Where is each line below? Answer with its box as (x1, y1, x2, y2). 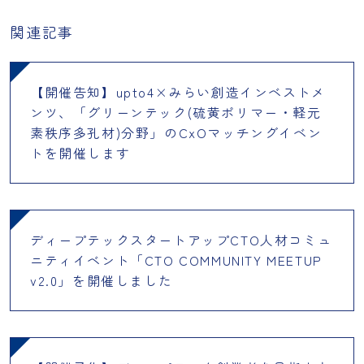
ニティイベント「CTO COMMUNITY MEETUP (30, 249, 323, 270)
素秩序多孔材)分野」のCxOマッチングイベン (30, 122, 323, 142)
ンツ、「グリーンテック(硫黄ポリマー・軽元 (30, 102, 322, 122)
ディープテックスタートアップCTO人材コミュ (30, 229, 332, 249)
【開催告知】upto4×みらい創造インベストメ (30, 81, 326, 102)
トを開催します (30, 142, 131, 162)
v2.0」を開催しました (30, 270, 173, 290)
